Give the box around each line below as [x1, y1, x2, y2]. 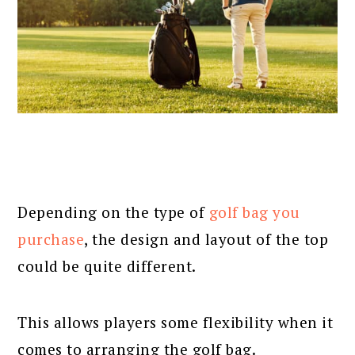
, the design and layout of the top [84, 228, 329, 249]
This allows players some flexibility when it [17, 311, 334, 332]
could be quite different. [17, 255, 197, 276]
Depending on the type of [17, 201, 209, 222]
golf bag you [208, 201, 300, 222]
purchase [17, 228, 85, 249]
